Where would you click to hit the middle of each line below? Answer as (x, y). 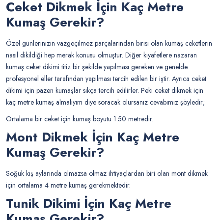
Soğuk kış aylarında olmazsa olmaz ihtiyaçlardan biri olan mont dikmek (107, 174)
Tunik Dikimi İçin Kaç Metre (89, 204)
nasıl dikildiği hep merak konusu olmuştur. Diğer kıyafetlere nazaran (101, 55)
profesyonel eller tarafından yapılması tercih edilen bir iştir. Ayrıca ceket (106, 79)
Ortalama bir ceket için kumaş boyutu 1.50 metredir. (80, 119)
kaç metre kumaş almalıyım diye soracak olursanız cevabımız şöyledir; (105, 102)
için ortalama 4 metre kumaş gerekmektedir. (68, 185)
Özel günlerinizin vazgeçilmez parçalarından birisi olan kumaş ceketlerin (109, 43)
